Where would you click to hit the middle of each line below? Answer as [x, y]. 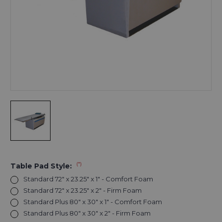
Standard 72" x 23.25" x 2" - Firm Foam [82, 190]
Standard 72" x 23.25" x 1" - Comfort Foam [88, 179]
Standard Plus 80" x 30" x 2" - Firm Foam [87, 213]
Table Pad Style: [42, 166]
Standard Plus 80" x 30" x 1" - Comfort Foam [92, 201]
